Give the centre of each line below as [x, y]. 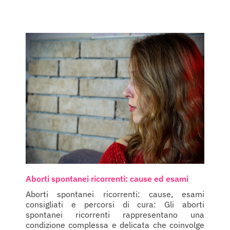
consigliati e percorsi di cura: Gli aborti [115, 204]
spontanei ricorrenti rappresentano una [115, 214]
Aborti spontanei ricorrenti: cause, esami [115, 194]
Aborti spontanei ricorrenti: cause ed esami [107, 178]
